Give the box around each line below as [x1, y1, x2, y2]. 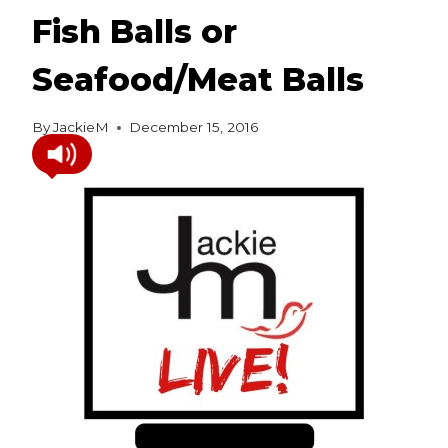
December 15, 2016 [129, 119, 259, 136]
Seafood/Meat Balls [32, 59, 364, 99]
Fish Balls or [32, 11, 237, 51]
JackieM [53, 119, 110, 136]
